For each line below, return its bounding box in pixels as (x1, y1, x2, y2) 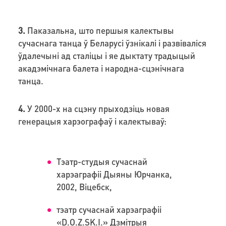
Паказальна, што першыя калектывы (25, 24, 174, 36)
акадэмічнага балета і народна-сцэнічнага (18, 62, 184, 74)
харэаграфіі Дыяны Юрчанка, (56, 168, 173, 180)
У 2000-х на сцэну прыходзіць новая (25, 102, 169, 114)
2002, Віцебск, (56, 181, 112, 192)
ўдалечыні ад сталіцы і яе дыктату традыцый (18, 49, 195, 61)
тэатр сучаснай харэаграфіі (56, 203, 162, 215)
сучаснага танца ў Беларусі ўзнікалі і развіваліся (18, 37, 206, 48)
